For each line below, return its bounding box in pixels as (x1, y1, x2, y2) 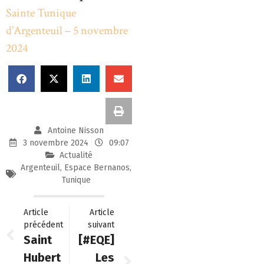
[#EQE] (78, 232, 114, 247)
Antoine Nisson (48, 125, 104, 136)
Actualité (59, 150, 93, 160)
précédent (24, 219, 63, 230)
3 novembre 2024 (22, 137, 88, 148)
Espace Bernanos (64, 162, 130, 173)
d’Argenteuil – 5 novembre (6, 22, 128, 38)
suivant (88, 219, 114, 230)
